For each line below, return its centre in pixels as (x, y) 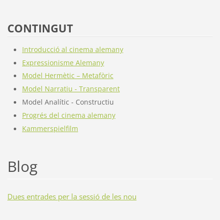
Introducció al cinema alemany (72, 50)
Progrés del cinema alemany (69, 115)
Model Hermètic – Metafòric (68, 76)
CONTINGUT (40, 28)
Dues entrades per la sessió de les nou (72, 197)
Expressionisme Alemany (63, 63)
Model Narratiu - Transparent (71, 89)
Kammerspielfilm (50, 129)
